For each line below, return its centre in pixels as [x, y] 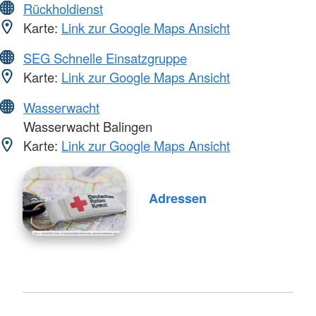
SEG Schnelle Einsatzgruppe [105, 58]
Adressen [177, 198]
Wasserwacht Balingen [86, 127]
